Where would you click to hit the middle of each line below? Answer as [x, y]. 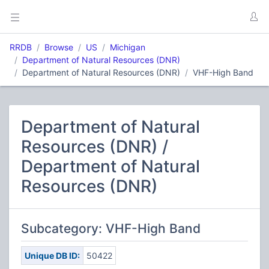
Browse [59, 47]
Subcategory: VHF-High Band [111, 228]
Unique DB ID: [52, 255]
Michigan [128, 47]
